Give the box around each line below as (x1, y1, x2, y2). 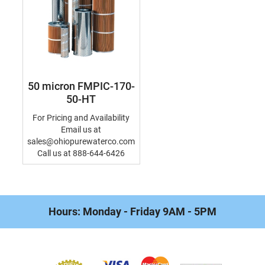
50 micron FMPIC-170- (27, 80, 135, 92)
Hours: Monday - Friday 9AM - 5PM (49, 205, 216, 218)
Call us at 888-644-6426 (37, 148, 125, 158)
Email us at (61, 125, 101, 134)
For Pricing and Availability (33, 113, 130, 122)
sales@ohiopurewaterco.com (27, 137, 135, 146)
